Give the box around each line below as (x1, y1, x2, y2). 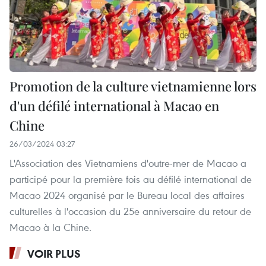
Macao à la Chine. (9, 220, 91, 235)
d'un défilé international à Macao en (9, 97, 219, 115)
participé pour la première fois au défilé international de (9, 172, 252, 186)
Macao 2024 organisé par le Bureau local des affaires (9, 188, 245, 202)
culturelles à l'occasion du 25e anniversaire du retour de (9, 204, 251, 218)
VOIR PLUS (27, 246, 81, 261)
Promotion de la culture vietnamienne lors (9, 77, 256, 96)
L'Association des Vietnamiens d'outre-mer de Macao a (9, 156, 246, 170)
